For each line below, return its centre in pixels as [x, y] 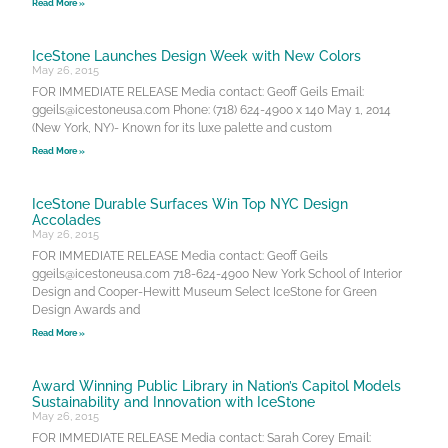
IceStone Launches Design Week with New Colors [197, 55]
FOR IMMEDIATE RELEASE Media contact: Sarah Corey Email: [202, 437]
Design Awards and [86, 309]
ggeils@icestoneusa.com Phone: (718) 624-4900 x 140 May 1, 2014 [212, 109]
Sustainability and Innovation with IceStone [174, 401]
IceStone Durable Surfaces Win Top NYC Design [190, 203]
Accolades [67, 219]
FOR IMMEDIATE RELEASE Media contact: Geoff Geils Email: [200, 91]
